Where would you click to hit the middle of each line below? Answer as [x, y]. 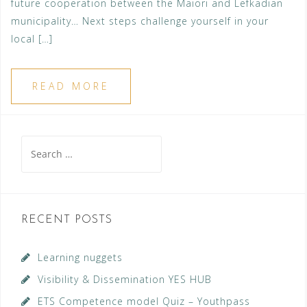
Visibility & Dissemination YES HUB [125, 280]
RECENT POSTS [67, 220]
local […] [32, 39]
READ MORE [71, 86]
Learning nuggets [80, 258]
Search [38, 144]
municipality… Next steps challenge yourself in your [140, 21]
